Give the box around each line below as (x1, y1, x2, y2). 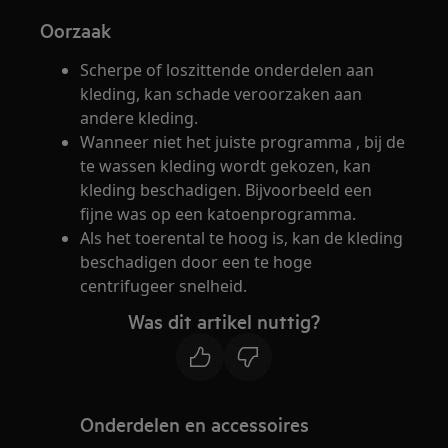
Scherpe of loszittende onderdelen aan (80, 59, 375, 81)
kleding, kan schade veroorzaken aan (80, 83, 363, 105)
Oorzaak (40, 17, 112, 43)
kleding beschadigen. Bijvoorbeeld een (80, 179, 373, 201)
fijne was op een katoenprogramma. (80, 203, 357, 225)
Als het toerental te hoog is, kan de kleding (80, 227, 404, 249)
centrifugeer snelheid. (80, 275, 248, 297)
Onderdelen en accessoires (80, 411, 310, 437)
